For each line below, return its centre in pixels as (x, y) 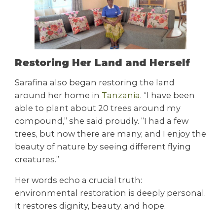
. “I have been (167, 95)
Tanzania (121, 95)
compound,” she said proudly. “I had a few (102, 121)
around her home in (58, 95)
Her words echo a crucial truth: (78, 180)
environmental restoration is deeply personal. (110, 193)
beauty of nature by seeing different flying (103, 146)
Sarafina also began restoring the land (95, 82)
